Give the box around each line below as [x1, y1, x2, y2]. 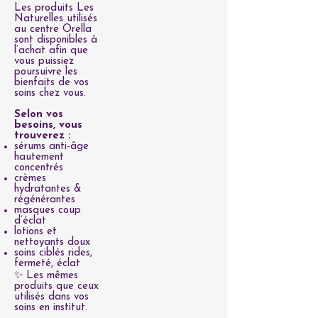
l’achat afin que [14, 45, 88, 56]
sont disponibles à [14, 35, 97, 45]
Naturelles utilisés [14, 13, 97, 24]
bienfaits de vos [14, 77, 89, 88]
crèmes [14, 173, 46, 184]
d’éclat [14, 216, 46, 226]
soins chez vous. [14, 88, 86, 99]
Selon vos [14, 109, 63, 120]
